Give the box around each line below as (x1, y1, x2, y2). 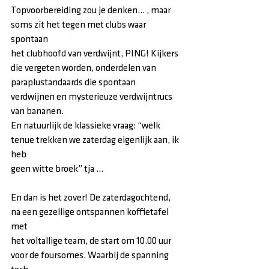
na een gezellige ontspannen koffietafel (11, 207, 171, 218)
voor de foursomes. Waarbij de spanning (11, 250, 171, 261)
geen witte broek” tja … (11, 163, 103, 175)
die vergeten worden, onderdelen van (11, 62, 156, 74)
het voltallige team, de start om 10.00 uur (11, 235, 173, 247)
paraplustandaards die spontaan (11, 77, 138, 88)
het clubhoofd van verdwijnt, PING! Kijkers (11, 48, 180, 59)
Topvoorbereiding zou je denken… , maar (11, 5, 172, 16)
